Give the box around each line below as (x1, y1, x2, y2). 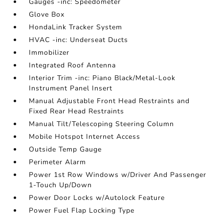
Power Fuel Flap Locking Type (29, 206, 135, 216)
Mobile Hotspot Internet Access (29, 132, 141, 142)
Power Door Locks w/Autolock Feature (29, 193, 165, 203)
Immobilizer (29, 48, 70, 58)
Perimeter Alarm (29, 157, 87, 167)
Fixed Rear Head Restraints (29, 107, 125, 116)
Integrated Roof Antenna (29, 61, 116, 70)
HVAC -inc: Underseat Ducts (29, 35, 129, 45)
